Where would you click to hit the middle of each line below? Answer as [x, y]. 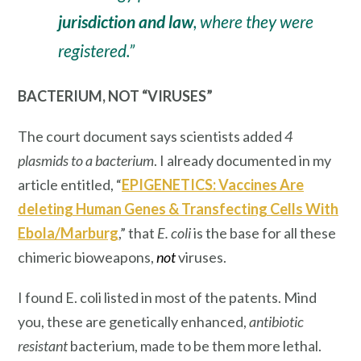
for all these [298, 233]
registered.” [96, 51]
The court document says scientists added [151, 137]
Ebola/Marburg [68, 233]
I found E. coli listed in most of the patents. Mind [167, 297]
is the [212, 233]
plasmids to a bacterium [86, 161]
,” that [138, 233]
